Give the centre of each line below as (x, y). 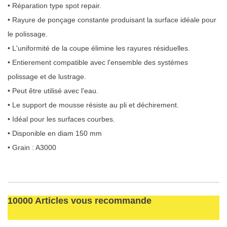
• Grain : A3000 (32, 147)
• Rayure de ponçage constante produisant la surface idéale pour (112, 20)
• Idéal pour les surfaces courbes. (61, 119)
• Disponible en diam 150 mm (55, 133)
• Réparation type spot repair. (54, 5)
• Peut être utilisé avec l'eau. (53, 90)
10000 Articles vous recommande (80, 201)
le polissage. (28, 34)
